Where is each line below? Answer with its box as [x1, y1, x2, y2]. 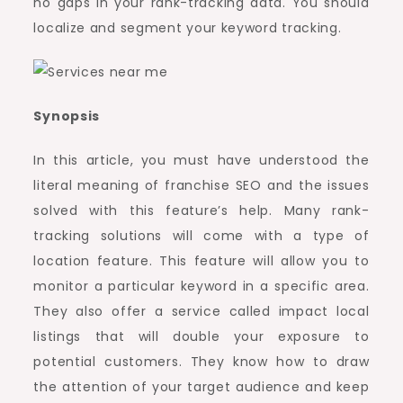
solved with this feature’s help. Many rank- [33, 201, 370, 219]
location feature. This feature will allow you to [33, 252, 370, 270]
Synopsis [33, 107, 101, 125]
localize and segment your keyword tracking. [33, 19, 342, 37]
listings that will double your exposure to [33, 327, 370, 345]
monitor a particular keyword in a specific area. [33, 277, 370, 295]
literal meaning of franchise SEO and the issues [33, 176, 370, 194]
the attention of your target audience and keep [33, 378, 370, 396]
